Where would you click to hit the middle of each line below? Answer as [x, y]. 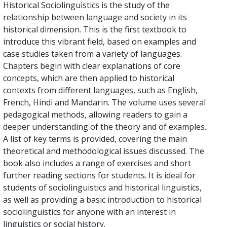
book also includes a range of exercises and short [97, 163]
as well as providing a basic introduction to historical [102, 199]
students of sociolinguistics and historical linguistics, [102, 187]
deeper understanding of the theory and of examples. [105, 126]
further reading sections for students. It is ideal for [99, 175]
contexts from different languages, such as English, [100, 90]
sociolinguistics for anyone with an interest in [89, 212]
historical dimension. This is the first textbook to [95, 29]
